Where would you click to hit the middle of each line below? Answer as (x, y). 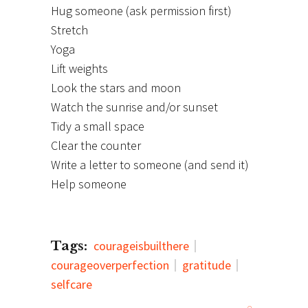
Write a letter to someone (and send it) (150, 164)
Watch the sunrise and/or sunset (134, 107)
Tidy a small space (98, 126)
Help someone (89, 184)
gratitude (207, 265)
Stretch (69, 30)
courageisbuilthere (141, 245)
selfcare (71, 284)
